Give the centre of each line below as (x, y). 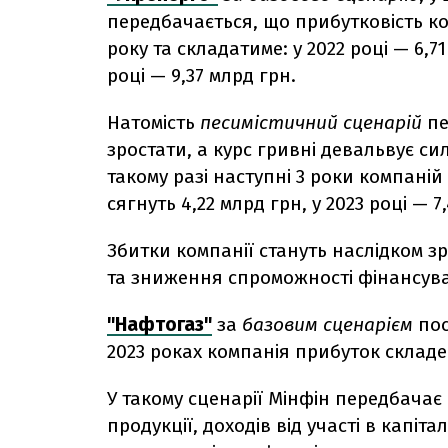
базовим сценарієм (327, 324)
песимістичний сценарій (311, 122)
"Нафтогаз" (159, 324)
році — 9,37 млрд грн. (204, 75)
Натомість (153, 122)
